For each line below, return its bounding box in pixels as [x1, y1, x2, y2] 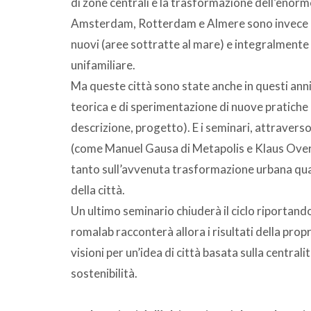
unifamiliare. [71, 57, 135, 72]
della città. [71, 182, 125, 197]
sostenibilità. [71, 265, 137, 280]
